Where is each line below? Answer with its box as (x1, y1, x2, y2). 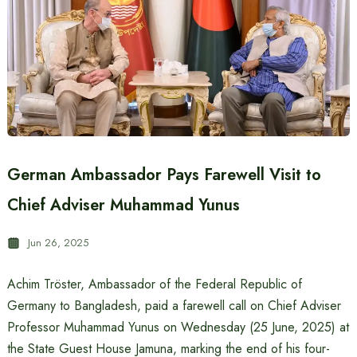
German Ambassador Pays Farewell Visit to (6, 163, 321, 186)
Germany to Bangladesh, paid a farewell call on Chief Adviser (6, 296, 341, 315)
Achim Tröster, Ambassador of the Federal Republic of (6, 275, 302, 293)
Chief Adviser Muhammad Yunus (6, 194, 240, 217)
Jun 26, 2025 (27, 235, 88, 250)
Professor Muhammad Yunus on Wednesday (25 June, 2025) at (6, 318, 349, 336)
